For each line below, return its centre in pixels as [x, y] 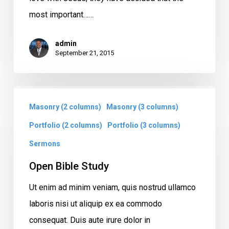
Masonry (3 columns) [142, 107]
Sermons [44, 143]
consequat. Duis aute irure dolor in [89, 220]
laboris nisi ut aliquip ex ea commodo [95, 203]
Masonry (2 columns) [65, 107]
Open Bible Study [69, 166]
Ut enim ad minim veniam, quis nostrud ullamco [112, 187]
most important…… [61, 14]
